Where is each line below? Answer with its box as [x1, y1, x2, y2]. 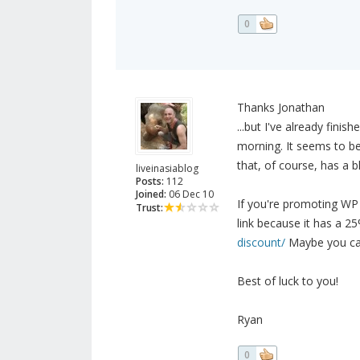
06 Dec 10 [166, 187, 214, 202]
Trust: [136, 201, 163, 215]
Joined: [136, 187, 166, 202]
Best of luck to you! [236, 273, 338, 289]
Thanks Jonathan [236, 100, 325, 116]
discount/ [236, 235, 285, 251]
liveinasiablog [136, 162, 198, 176]
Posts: [136, 174, 164, 189]
